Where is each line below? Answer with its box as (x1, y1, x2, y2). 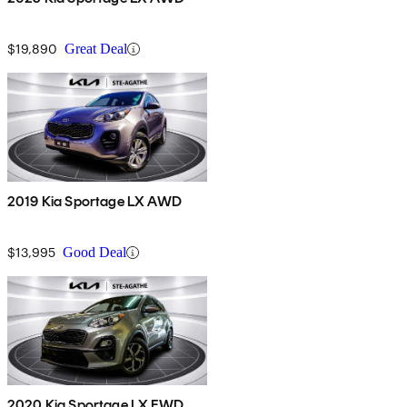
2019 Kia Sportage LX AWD (7, 193, 182, 211)
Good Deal (63, 244, 126, 261)
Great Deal (65, 41, 127, 57)
